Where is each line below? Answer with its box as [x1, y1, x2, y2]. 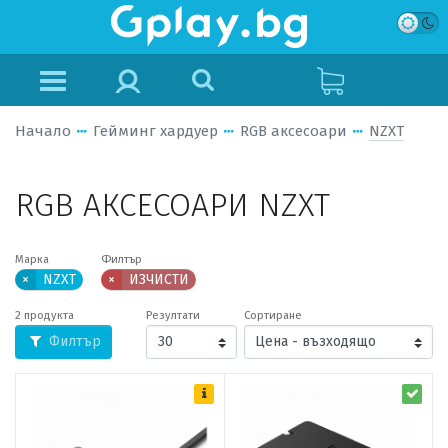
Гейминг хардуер [93, 122, 218, 140]
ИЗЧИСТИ [129, 271, 189, 288]
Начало [15, 122, 71, 140]
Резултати [146, 309, 200, 322]
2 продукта [15, 309, 74, 322]
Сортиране [243, 309, 302, 322]
